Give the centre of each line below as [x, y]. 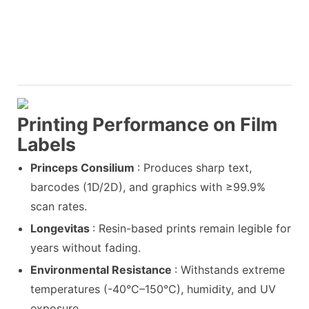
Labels [47, 144]
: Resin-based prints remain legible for [192, 228]
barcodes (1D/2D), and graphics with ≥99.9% [148, 187]
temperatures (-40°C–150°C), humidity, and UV [153, 289]
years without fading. [86, 247]
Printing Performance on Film [147, 124]
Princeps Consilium [84, 167]
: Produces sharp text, [195, 167]
